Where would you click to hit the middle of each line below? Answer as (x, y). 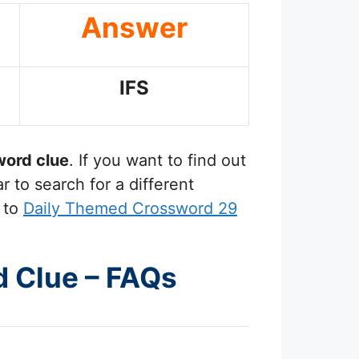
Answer (134, 27)
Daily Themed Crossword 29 (130, 209)
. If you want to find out (157, 161)
